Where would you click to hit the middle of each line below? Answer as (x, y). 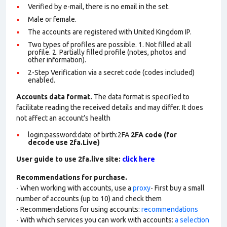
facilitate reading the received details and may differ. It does (110, 107)
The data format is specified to (141, 97)
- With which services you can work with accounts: (96, 220)
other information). (58, 60)
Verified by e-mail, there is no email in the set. (99, 7)
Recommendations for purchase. (72, 177)
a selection (192, 220)
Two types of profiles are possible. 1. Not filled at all (110, 45)
